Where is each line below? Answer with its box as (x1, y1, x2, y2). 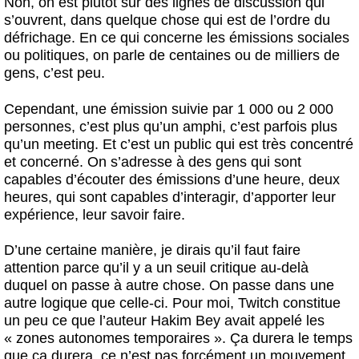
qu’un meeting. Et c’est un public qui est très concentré (4, 135, 353, 152)
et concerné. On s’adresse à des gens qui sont (4, 153, 301, 170)
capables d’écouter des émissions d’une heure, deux (4, 171, 340, 188)
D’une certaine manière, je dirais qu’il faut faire (4, 242, 301, 259)
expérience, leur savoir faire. (4, 206, 185, 223)
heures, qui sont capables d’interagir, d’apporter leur (4, 188, 336, 205)
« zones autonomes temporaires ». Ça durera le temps (4, 330, 353, 347)
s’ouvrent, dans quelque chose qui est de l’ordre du (4, 11, 330, 28)
